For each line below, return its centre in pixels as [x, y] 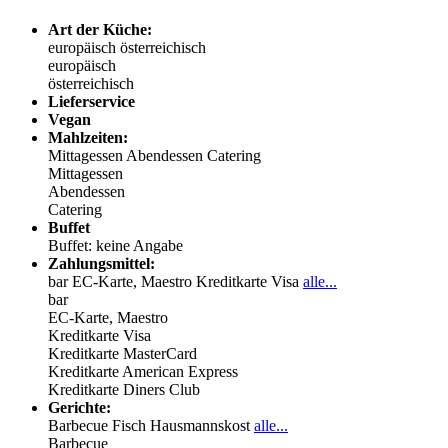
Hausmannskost [202, 425]
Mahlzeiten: [88, 137]
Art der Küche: [100, 29]
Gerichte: [79, 407]
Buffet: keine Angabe [115, 245]
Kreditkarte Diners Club [124, 389]
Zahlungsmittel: [101, 263]
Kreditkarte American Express [143, 371]
